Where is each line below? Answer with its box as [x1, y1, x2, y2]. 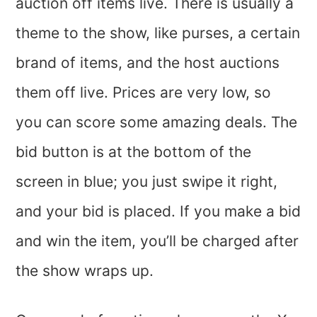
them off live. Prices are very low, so [16, 83, 272, 101]
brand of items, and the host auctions [16, 54, 280, 71]
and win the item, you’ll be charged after [16, 232, 299, 250]
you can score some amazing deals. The [16, 113, 298, 131]
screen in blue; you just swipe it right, [16, 173, 278, 190]
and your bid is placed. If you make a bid [16, 202, 301, 220]
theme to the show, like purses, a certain [16, 24, 301, 42]
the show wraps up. [16, 262, 154, 279]
